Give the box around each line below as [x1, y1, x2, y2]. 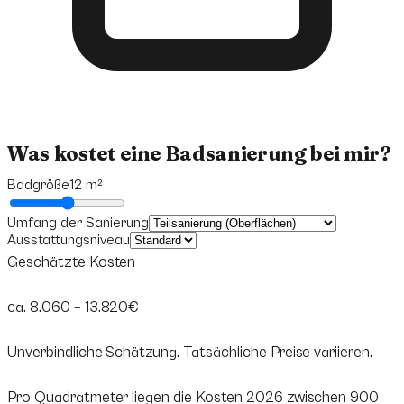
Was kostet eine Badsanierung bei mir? [7, 141, 391, 167]
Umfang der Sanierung [7, 215, 149, 232]
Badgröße [7, 177, 69, 194]
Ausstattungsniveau [7, 232, 130, 249]
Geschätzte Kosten [7, 253, 136, 272]
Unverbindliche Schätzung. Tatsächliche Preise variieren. [7, 343, 373, 362]
